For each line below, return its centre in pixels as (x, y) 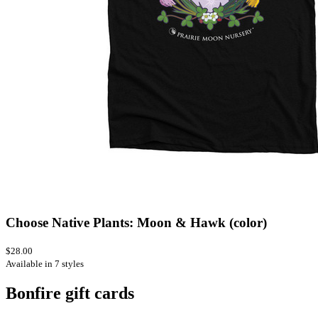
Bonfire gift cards (70, 293)
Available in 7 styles (45, 264)
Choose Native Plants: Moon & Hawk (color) (136, 223)
